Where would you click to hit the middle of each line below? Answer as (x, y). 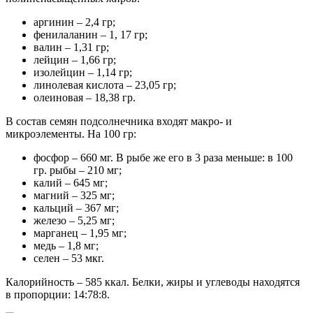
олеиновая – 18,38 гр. (85, 97)
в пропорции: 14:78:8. (58, 294)
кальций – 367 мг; (76, 208)
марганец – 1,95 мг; (80, 233)
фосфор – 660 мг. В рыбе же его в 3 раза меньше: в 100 (163, 157)
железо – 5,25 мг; (74, 220)
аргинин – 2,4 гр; (74, 22)
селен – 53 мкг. (69, 258)
